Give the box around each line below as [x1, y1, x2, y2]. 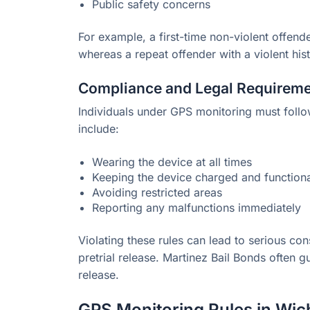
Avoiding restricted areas [92, 185, 222, 200]
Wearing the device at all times [92, 155, 252, 170]
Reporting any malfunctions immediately [92, 201, 301, 215]
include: [78, 122, 119, 136]
